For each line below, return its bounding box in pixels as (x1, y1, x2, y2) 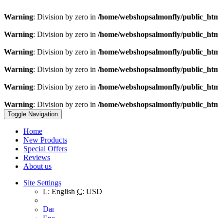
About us (23, 162, 52, 170)
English (50, 187, 77, 196)
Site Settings (23, 179, 61, 187)
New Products (23, 136, 67, 144)
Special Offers (23, 145, 67, 153)
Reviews (23, 153, 50, 162)
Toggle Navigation (8, 110, 58, 118)
